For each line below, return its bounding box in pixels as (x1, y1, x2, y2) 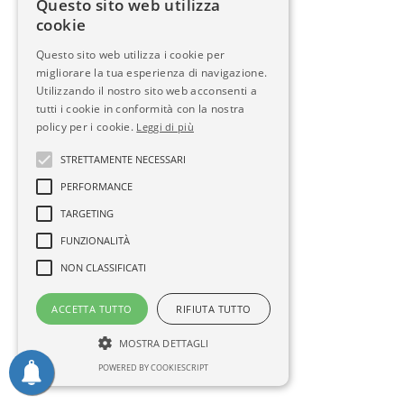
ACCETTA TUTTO (51, 302, 133, 316)
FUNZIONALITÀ (60, 234, 130, 247)
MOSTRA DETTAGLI (118, 336, 209, 350)
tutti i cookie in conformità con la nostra (36, 101, 245, 116)
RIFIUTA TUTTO (176, 302, 252, 316)
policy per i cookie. (36, 119, 134, 134)
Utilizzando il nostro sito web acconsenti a (36, 83, 257, 98)
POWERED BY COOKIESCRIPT (98, 362, 208, 373)
